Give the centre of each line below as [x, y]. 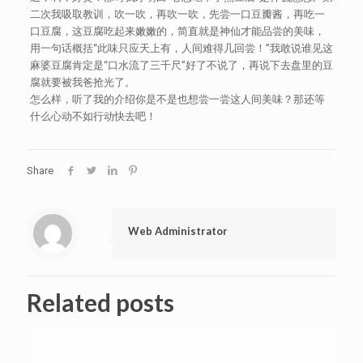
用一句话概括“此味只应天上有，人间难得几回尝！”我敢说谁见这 [181, 48]
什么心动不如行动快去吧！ [93, 116]
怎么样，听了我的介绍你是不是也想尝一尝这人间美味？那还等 [177, 99]
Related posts [100, 302]
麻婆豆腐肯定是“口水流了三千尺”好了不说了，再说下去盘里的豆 [181, 65]
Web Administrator [178, 231]
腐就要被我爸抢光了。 [82, 82]
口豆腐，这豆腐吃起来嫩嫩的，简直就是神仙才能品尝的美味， [177, 31]
